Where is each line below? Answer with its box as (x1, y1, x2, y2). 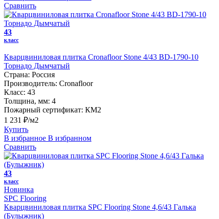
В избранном (48, 133, 91, 142)
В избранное (4, 133, 46, 142)
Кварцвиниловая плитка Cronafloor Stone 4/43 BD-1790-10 (4, 52, 198, 61)
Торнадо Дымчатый (4, 61, 70, 70)
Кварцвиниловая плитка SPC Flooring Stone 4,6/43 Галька (4, 202, 196, 211)
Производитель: (4, 79, 57, 88)
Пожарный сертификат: (4, 105, 83, 114)
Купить (4, 125, 28, 133)
